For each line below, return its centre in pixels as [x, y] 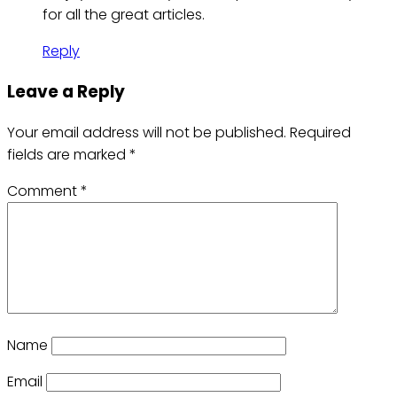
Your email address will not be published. [147, 132]
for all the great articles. [124, 15]
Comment [44, 191]
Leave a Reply [66, 92]
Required [320, 132]
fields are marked [68, 154]
